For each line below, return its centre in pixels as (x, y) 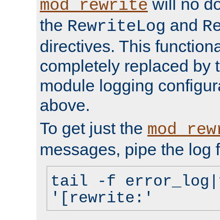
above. (65, 105)
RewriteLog (116, 26)
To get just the (94, 128)
